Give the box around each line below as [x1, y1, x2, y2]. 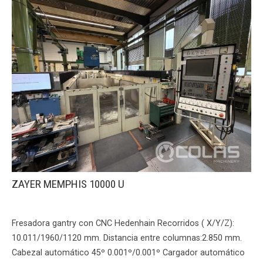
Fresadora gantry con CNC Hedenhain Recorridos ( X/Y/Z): [12, 218, 234, 229]
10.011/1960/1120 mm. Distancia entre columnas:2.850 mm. [12, 233, 242, 244]
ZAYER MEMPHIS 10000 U [12, 177, 124, 191]
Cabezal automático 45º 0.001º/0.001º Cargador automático [12, 248, 245, 258]
